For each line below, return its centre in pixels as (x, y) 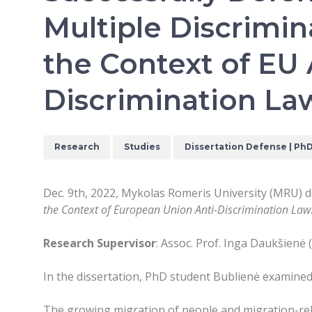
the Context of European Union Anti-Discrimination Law (177, 209)
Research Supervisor (100, 243)
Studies (142, 147)
